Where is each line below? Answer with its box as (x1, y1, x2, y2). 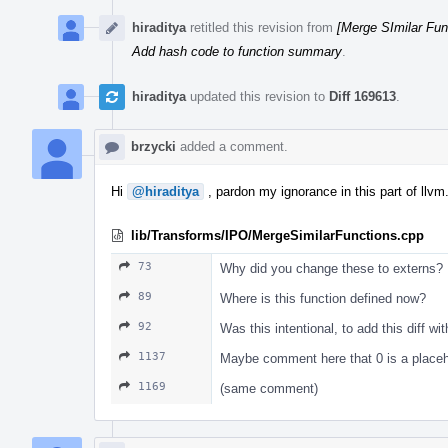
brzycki (131, 138, 176, 154)
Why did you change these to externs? (220, 260, 443, 276)
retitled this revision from (186, 19, 337, 35)
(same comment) (220, 380, 318, 396)
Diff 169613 (329, 88, 396, 104)
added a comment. (176, 138, 288, 154)
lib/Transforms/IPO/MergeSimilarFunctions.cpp (131, 227, 424, 243)
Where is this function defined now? (220, 290, 426, 306)
